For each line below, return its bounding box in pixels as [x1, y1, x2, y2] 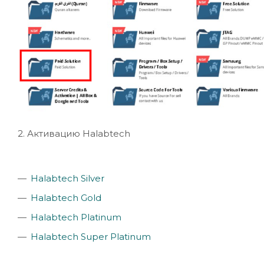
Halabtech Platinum [31, 212, 121, 223]
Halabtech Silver [31, 173, 104, 184]
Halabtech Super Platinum [31, 231, 151, 243]
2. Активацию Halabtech [18, 128, 130, 140]
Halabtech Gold [31, 192, 101, 204]
